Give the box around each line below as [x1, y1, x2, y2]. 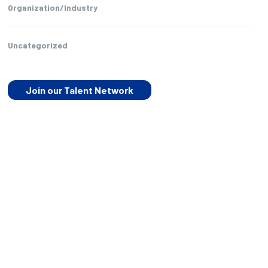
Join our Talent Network [25, 84, 133, 96]
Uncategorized [7, 40, 68, 50]
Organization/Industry [7, 2, 98, 13]
